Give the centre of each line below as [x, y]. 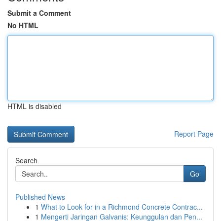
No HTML [23, 25]
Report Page [194, 134]
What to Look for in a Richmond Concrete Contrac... [122, 207]
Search [26, 160]
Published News [40, 197]
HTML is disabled [35, 106]
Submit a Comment [39, 13]
